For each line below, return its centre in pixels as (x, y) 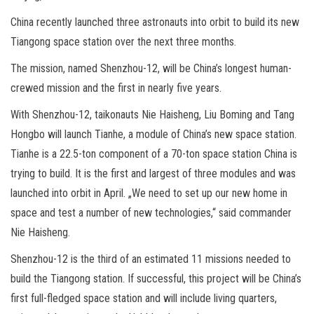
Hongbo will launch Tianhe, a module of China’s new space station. (153, 134)
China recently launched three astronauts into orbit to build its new (155, 22)
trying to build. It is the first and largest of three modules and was (153, 173)
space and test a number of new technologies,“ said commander (151, 212)
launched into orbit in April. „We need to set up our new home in (149, 193)
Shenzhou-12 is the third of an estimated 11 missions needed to (151, 259)
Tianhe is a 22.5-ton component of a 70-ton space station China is (154, 153)
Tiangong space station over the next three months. (123, 41)
